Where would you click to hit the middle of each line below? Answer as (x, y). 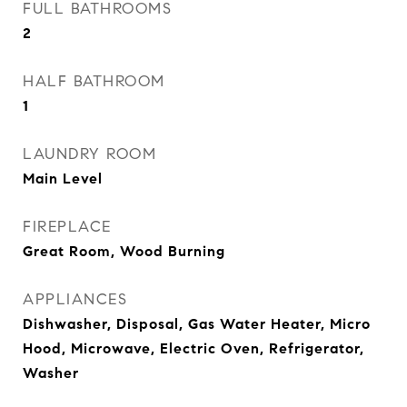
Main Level (63, 179)
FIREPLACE (67, 227)
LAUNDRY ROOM (89, 154)
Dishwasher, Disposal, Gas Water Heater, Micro (197, 324)
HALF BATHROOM (94, 81)
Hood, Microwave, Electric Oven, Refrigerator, (194, 348)
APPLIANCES (75, 299)
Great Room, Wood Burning (124, 251)
